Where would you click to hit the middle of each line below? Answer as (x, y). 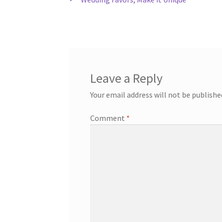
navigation (103, 22)
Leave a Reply (126, 78)
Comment (108, 118)
